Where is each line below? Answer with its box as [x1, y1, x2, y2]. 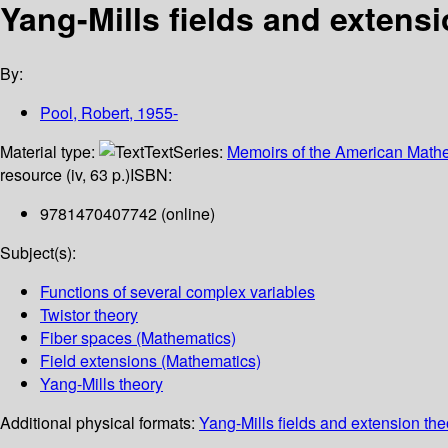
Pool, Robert [40, 101, 129, 125]
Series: [173, 140, 227, 164]
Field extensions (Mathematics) [40, 349, 261, 373]
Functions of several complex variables [40, 280, 315, 304]
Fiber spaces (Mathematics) [40, 326, 236, 350]
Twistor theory [40, 303, 138, 327]
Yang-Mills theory [40, 372, 163, 396]
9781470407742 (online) [40, 202, 215, 226]
